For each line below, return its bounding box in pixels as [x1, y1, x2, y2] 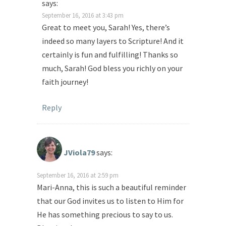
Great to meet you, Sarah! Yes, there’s [42, 22, 170, 33]
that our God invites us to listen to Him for [37, 196, 184, 206]
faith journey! [42, 77, 88, 87]
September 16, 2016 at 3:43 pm [42, 11, 124, 20]
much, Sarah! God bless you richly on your [42, 63, 183, 74]
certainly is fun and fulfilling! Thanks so [42, 49, 178, 60]
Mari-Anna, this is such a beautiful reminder [37, 182, 186, 193]
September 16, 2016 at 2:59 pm [37, 171, 119, 180]
